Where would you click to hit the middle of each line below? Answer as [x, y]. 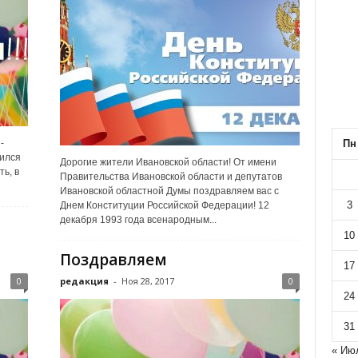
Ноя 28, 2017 [147, 281]
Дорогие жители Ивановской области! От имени [168, 162]
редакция [84, 281]
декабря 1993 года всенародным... [138, 220]
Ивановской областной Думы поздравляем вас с [169, 191]
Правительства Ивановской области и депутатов [171, 177]
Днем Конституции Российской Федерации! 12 [164, 205]
